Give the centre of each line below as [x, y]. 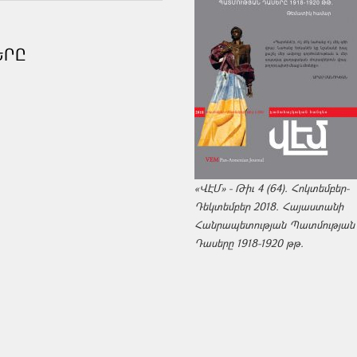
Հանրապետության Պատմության [275, 224]
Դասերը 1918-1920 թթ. [249, 243]
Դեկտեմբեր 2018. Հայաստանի [269, 206]
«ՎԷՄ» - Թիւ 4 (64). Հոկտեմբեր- [272, 188]
